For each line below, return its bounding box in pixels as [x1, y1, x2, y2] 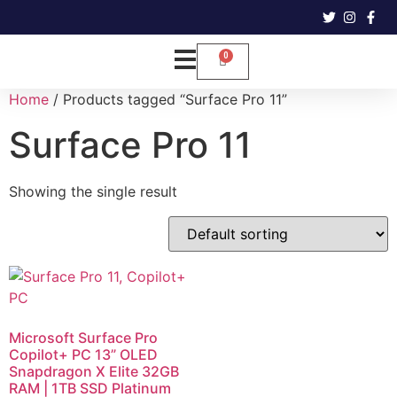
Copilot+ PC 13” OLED [9, 346, 158, 363]
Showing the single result [9, 183, 177, 200]
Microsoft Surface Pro [9, 329, 158, 346]
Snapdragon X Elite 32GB [9, 362, 179, 380]
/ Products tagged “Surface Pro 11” [49, 90, 287, 108]
